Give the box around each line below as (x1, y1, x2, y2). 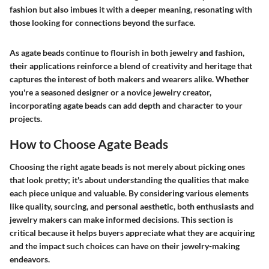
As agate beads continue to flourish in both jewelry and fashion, (10, 47, 244, 58)
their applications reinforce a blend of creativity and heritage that (10, 61, 252, 71)
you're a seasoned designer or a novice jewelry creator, (10, 87, 211, 98)
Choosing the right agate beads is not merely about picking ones (10, 161, 245, 172)
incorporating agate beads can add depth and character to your (10, 100, 243, 111)
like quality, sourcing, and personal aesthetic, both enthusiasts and (10, 201, 254, 211)
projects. (10, 113, 42, 124)
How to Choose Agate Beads (10, 136, 168, 152)
